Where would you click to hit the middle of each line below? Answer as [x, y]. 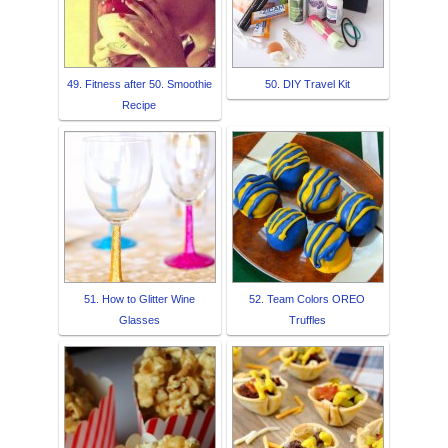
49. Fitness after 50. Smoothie [139, 83]
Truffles [307, 319]
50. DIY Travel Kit [307, 83]
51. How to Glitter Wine [139, 298]
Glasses [139, 319]
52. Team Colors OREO [307, 298]
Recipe [139, 104]
